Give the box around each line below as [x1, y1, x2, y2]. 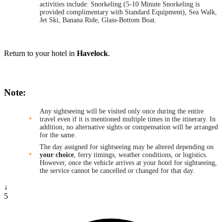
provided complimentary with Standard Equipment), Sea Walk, [40, 8, 217, 16]
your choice [40, 151, 74, 159]
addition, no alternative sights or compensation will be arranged [40, 123, 218, 131]
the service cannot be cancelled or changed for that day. [40, 166, 195, 174]
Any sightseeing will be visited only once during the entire [40, 107, 204, 115]
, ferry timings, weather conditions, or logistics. [74, 151, 208, 159]
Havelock [77, 49, 108, 57]
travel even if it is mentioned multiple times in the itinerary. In [40, 115, 216, 123]
